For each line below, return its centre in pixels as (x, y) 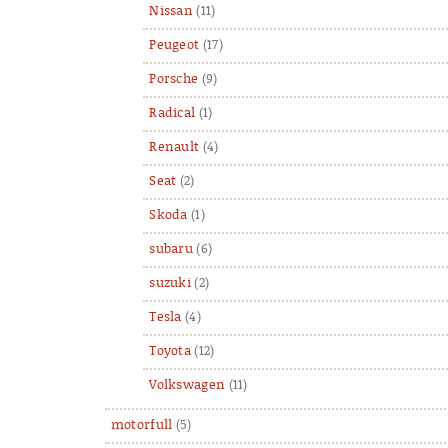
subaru (171, 249)
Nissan (171, 11)
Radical (172, 113)
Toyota (170, 351)
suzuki (170, 283)
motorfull (141, 425)
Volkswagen (187, 385)
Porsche (174, 79)
